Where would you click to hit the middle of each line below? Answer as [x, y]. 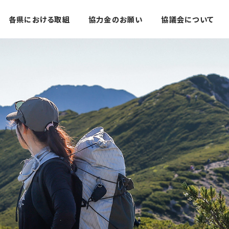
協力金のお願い [116, 19]
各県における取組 [39, 19]
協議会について [187, 19]
